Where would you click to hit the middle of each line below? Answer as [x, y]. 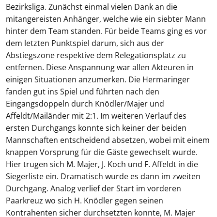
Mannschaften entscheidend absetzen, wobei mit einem [108, 140]
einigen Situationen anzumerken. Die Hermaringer [98, 79]
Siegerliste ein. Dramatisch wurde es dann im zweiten [103, 176]
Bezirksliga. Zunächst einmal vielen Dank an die [92, 7]
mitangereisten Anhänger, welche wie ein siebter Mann [106, 19]
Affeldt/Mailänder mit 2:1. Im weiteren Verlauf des [96, 116]
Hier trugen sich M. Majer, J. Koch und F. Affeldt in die [102, 164]
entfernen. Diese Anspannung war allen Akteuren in [100, 67]
